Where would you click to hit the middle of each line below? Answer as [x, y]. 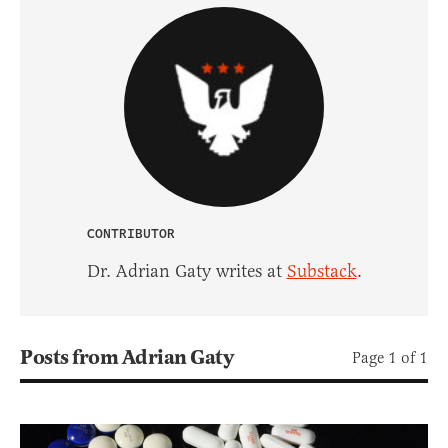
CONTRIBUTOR [130, 233]
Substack [321, 270]
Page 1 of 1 [390, 357]
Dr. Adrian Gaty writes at [186, 270]
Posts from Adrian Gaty [126, 357]
